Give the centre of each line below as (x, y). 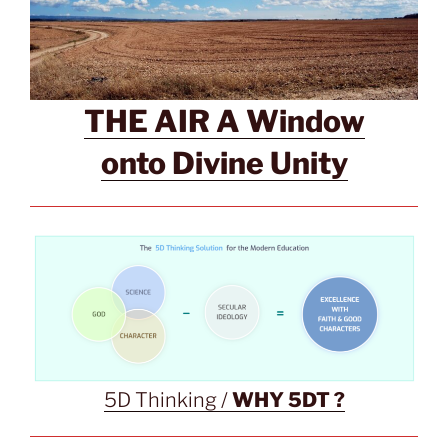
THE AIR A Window (224, 120)
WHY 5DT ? (288, 399)
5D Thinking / (167, 399)
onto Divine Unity (224, 162)
